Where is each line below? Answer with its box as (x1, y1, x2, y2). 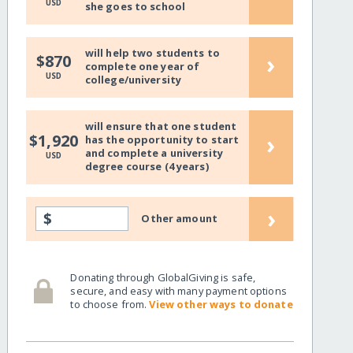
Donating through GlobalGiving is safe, (70, 269, 256, 284)
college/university (84, 72, 182, 87)
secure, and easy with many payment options (70, 283, 287, 298)
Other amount (141, 211, 217, 226)
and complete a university (84, 146, 223, 161)
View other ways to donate (149, 296, 293, 311)
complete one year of (84, 59, 200, 74)
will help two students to (84, 46, 220, 61)
